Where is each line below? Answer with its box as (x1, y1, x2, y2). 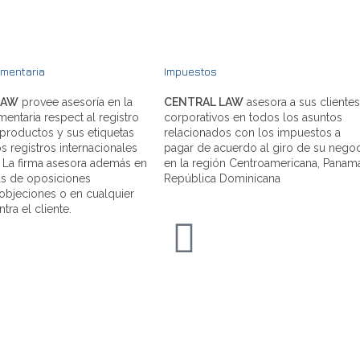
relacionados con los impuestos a (164, 125, 341, 139)
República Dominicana (164, 171, 280, 185)
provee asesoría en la (18, 95, 133, 108)
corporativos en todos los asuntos (164, 110, 342, 124)
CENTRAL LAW (164, 95, 243, 108)
